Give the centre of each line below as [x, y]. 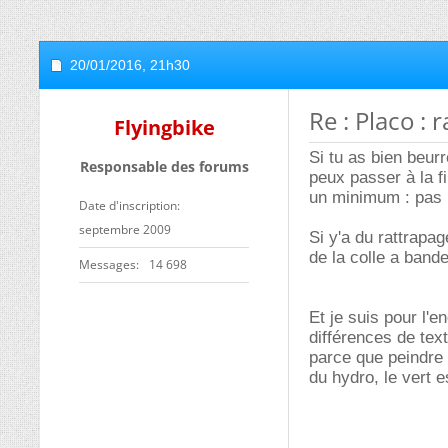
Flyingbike [164, 127]
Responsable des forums [164, 166]
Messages [107, 264]
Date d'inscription [128, 205]
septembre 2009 [125, 229]
